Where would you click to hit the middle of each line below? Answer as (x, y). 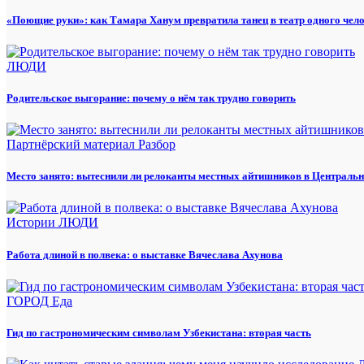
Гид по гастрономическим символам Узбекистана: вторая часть (159, 332)
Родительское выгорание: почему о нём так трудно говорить (151, 97)
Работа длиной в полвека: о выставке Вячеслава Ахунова (145, 254)
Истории (32, 223)
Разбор (157, 145)
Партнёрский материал (72, 145)
